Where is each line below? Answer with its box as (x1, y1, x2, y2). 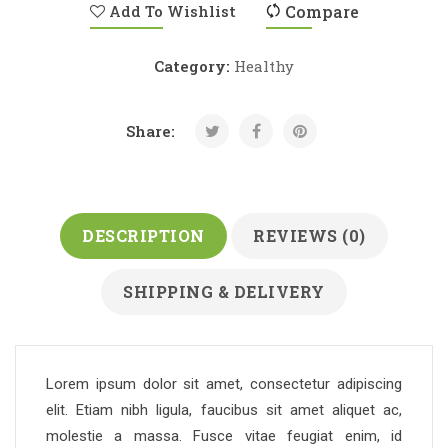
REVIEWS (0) (253, 225, 366, 247)
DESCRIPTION (82, 225, 205, 247)
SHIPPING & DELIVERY (123, 281, 325, 303)
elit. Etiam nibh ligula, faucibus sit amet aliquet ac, (46, 401, 402, 420)
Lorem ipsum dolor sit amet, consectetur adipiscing (46, 375, 402, 394)
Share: (126, 121, 175, 142)
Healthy (234, 56, 294, 77)
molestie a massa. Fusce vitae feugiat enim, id (46, 427, 402, 446)
